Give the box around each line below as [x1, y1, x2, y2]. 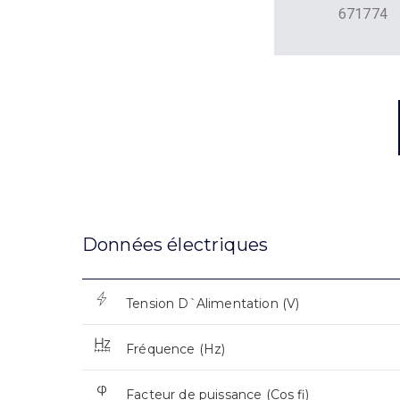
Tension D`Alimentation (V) [126, 296, 300, 312]
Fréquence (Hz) [126, 341, 226, 358]
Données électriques [82, 234, 269, 256]
